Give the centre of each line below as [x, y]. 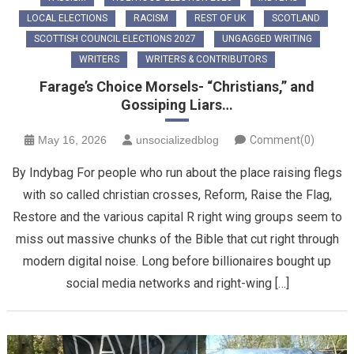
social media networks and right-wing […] [177, 284]
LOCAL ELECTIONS [67, 19]
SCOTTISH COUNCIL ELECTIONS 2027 [115, 39]
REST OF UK [220, 19]
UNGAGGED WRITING [267, 39]
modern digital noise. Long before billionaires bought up [177, 262]
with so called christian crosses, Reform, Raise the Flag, [177, 195]
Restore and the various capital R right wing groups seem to [177, 217]
